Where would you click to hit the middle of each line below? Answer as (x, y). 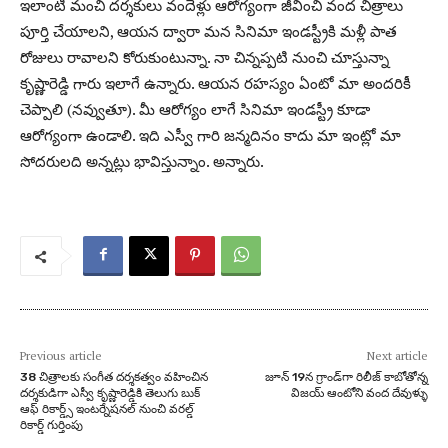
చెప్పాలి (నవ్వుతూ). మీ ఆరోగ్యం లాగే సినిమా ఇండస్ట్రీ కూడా (195, 109)
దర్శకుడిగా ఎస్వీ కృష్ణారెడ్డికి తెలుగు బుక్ (110, 393)
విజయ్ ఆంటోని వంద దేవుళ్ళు (359, 393)
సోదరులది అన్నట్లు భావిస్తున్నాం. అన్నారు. (142, 161)
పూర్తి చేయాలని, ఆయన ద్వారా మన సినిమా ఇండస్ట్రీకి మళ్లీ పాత (208, 31)
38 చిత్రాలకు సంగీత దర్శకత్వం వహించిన (114, 377)
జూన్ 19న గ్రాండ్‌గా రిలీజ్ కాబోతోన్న (346, 377)
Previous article (61, 356)
